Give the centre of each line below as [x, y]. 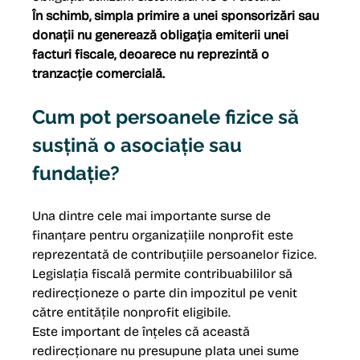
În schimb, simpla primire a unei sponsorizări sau [178, 16]
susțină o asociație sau [140, 145]
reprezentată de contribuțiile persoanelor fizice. [175, 255]
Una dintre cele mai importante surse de [153, 216]
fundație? [76, 174]
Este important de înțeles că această [143, 332]
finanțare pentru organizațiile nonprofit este [165, 235]
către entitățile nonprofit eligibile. [132, 313]
